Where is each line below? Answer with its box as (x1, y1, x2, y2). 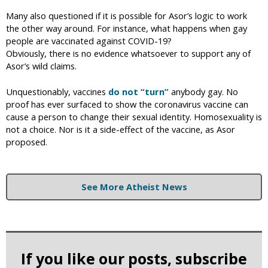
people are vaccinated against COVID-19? (6, 34, 172, 47)
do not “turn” (108, 85, 169, 98)
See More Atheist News (81, 180, 187, 193)
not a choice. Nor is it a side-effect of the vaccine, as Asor (6, 123, 235, 135)
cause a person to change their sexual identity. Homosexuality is (6, 110, 262, 123)
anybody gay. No (169, 85, 238, 98)
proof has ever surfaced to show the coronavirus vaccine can (6, 98, 248, 110)
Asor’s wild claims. (6, 59, 77, 72)
